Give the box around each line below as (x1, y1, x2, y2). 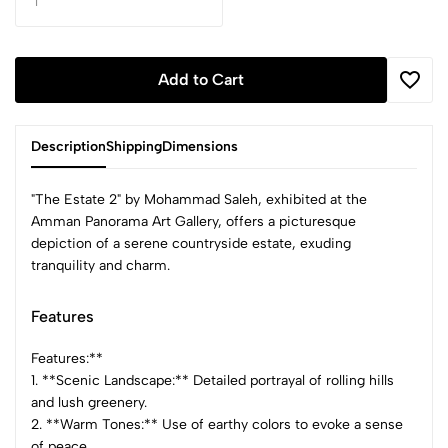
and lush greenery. (31, 393, 147, 411)
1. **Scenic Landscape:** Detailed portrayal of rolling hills (31, 371, 394, 389)
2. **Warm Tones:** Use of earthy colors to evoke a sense (31, 415, 403, 433)
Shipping (106, 137, 162, 155)
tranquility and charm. (31, 256, 170, 274)
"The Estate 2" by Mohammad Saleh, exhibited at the (31, 190, 367, 208)
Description (31, 137, 106, 155)
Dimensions (162, 137, 238, 155)
